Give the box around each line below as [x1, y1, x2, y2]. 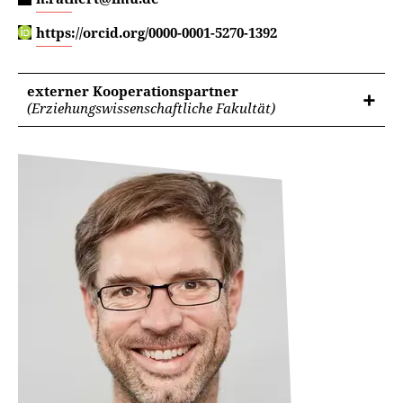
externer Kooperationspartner [27, 82, 238, 100]
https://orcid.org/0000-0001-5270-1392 [36, 23, 277, 41]
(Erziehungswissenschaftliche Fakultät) [27, 99, 275, 117]
